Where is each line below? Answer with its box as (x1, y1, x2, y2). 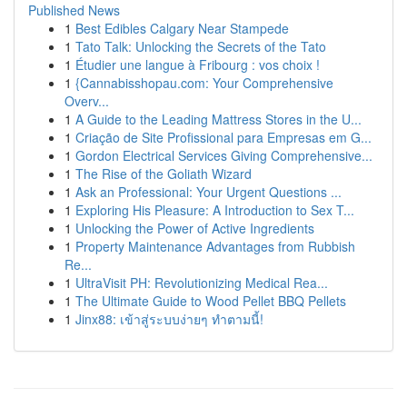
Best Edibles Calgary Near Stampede (75, 19, 289, 37)
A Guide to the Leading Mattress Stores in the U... (75, 110, 362, 128)
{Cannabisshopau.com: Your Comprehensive (75, 74, 333, 92)
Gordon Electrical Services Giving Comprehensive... (75, 146, 372, 164)
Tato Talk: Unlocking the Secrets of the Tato (75, 37, 326, 55)
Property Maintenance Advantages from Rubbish (75, 237, 355, 255)
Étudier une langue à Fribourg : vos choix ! (75, 55, 320, 74)
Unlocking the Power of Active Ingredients (75, 219, 314, 237)
